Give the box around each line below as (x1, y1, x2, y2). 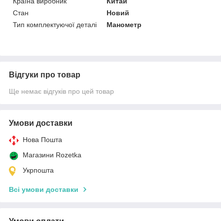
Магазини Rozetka (23, 150, 81, 159)
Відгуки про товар (9, 70, 80, 79)
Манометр (107, 20, 142, 29)
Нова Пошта (23, 135, 62, 144)
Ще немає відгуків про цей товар (9, 87, 114, 95)
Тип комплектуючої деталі (13, 20, 97, 29)
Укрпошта (23, 166, 54, 174)
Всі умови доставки (9, 185, 78, 193)
